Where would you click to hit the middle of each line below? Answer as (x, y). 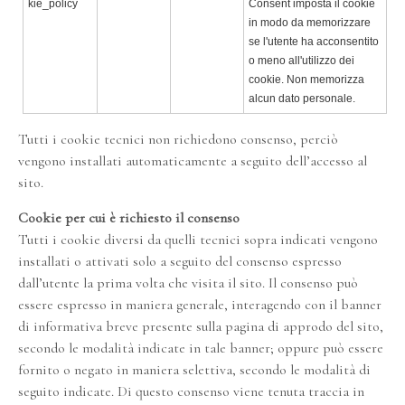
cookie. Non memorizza (306, 80)
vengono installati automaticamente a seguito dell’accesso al (193, 161)
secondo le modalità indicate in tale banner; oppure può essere (201, 348)
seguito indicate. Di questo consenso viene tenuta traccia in (191, 391)
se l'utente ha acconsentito (314, 42)
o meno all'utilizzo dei (301, 61)
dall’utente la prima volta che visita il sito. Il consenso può (188, 283)
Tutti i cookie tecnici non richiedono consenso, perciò (178, 139)
